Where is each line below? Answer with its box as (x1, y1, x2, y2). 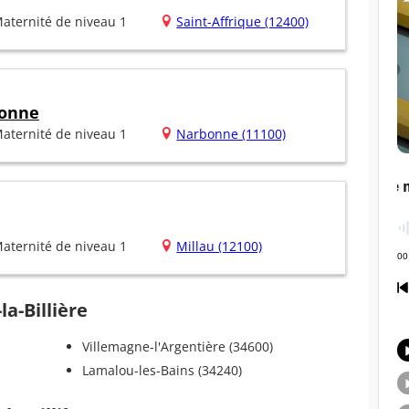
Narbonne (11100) (176, 125, 287, 143)
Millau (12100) (176, 237, 263, 256)
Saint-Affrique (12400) (176, 13, 309, 31)
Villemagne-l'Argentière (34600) (81, 338, 273, 356)
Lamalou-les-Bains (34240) (81, 362, 242, 380)
